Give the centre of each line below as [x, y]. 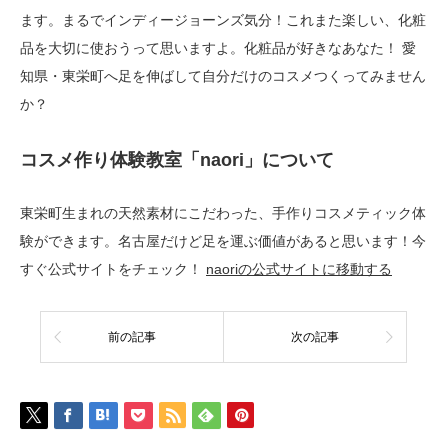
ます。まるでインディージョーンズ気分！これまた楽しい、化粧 [223, 19]
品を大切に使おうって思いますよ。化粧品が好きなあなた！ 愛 [218, 47]
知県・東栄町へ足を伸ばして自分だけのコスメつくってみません [223, 75]
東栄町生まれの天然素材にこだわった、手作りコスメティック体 [223, 212]
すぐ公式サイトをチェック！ [113, 268]
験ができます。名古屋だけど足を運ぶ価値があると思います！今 [223, 240]
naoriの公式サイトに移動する [299, 268]
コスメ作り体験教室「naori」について [177, 159]
